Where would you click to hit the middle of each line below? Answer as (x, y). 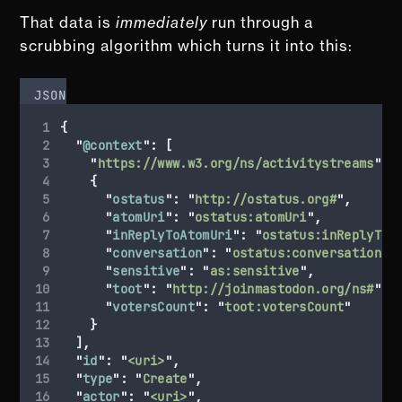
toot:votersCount (284, 306)
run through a (261, 22)
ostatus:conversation (307, 253)
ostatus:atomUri (251, 217)
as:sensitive (254, 271)
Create (165, 378)
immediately (162, 22)
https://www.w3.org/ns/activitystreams (236, 163)
